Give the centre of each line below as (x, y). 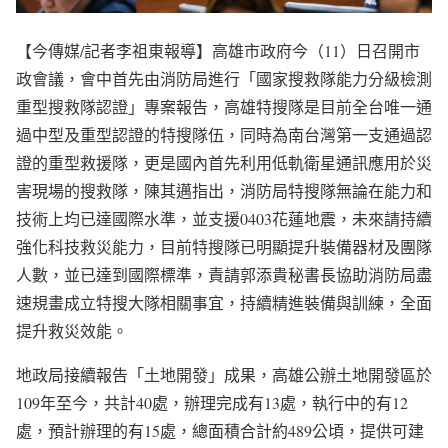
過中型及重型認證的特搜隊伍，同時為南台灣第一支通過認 (224, 135)
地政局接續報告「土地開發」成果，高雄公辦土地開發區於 (224, 375)
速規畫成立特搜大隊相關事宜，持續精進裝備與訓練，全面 (224, 303)
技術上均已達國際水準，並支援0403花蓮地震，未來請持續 (224, 219)
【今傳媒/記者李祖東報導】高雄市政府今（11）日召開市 (218, 51)
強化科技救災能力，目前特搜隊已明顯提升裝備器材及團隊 (224, 247)
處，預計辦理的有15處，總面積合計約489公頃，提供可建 (220, 431)
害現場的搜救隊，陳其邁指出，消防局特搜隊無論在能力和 (224, 191)
